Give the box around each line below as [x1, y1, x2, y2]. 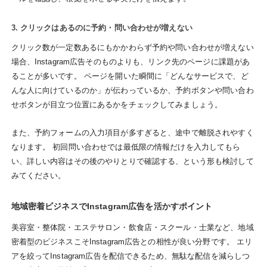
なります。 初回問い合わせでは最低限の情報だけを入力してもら [11, 142, 241, 151]
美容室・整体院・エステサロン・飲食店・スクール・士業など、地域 [11, 222, 254, 232]
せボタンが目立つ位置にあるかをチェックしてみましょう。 [11, 100, 223, 110]
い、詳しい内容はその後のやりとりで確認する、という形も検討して [11, 156, 254, 166]
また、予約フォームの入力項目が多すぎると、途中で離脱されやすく [11, 128, 254, 137]
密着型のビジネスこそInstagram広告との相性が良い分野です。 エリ [11, 237, 253, 246]
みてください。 [11, 170, 66, 180]
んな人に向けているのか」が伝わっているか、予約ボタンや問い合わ [11, 86, 254, 95]
